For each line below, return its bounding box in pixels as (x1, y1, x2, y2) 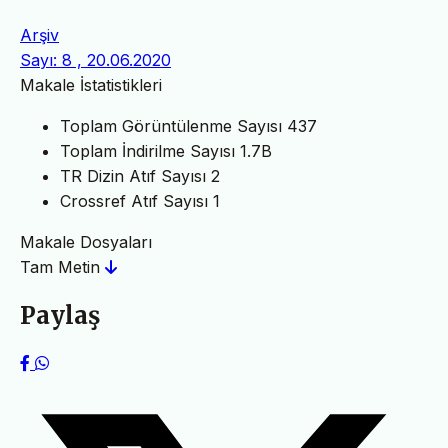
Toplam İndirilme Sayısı (60, 140, 235, 161)
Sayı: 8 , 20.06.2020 (20, 49, 171, 70)
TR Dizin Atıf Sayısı (60, 165, 206, 186)
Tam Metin (20, 256, 105, 277)
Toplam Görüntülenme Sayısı (60, 115, 282, 136)
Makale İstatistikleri (20, 74, 162, 95)
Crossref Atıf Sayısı (60, 190, 208, 211)
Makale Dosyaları (20, 231, 152, 252)
